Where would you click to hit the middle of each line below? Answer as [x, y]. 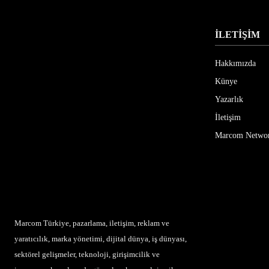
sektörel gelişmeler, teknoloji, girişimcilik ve [87, 254]
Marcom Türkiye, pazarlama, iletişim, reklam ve [92, 223]
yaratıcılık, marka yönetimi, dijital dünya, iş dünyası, [101, 239]
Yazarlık [229, 99]
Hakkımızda [235, 63]
